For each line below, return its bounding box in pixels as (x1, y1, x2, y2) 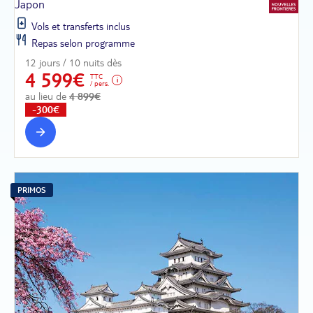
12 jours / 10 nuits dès (25, 57, 122, 70)
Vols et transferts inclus (29, 20, 130, 34)
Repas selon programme (29, 37, 135, 50)
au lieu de (25, 89, 69, 103)
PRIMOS (17, 184, 46, 195)
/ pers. (90, 79, 109, 88)
